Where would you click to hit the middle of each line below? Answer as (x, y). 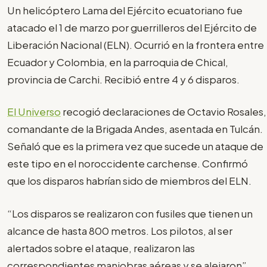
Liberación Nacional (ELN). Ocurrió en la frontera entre (136, 44)
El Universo (34, 112)
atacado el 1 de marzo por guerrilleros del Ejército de (132, 27)
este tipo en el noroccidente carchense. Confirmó (128, 164)
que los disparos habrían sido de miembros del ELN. (129, 181)
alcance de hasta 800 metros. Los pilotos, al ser (120, 230)
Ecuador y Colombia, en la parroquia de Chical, (118, 62)
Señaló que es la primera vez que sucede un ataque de (135, 146)
